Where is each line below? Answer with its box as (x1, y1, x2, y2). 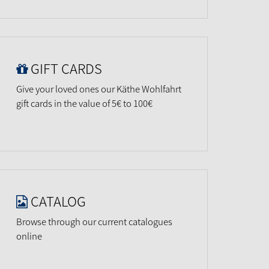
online (16, 229, 42, 243)
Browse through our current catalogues (16, 215, 172, 228)
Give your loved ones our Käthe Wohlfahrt (16, 82, 181, 95)
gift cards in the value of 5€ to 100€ (16, 97, 153, 110)
